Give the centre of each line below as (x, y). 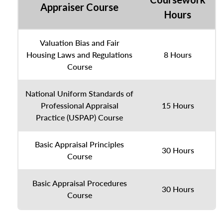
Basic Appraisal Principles (79, 144)
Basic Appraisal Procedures (79, 183)
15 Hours (178, 105)
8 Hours (178, 54)
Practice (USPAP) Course (79, 117)
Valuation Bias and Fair (79, 42)
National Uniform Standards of (79, 93)
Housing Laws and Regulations (79, 54)
